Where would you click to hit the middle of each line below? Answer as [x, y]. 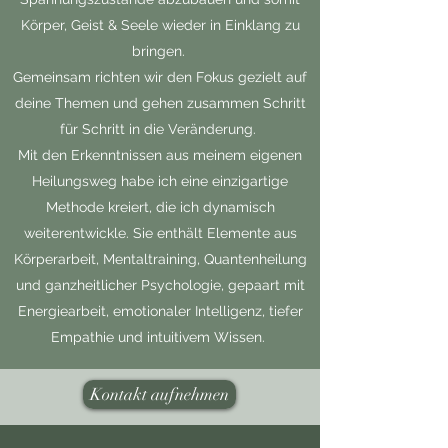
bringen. [160, 51]
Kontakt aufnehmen [159, 394]
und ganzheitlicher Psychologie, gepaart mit [160, 285]
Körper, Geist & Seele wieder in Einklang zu [160, 25]
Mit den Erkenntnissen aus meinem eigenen [160, 155]
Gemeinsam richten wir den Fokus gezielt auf [160, 77]
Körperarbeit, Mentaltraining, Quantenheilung [160, 259]
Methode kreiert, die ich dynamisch [160, 207]
